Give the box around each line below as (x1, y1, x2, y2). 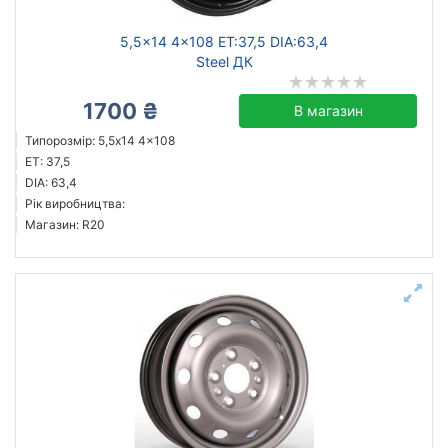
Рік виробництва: (25, 196, 125, 211)
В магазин (293, 102, 363, 119)
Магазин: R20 (25, 217, 105, 232)
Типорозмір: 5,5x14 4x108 (25, 133, 175, 148)
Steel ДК (195, 53, 253, 70)
